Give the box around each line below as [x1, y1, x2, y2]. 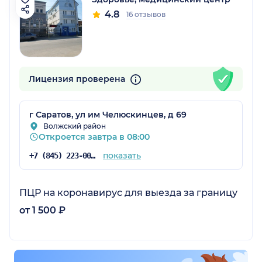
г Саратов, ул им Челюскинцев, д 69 [29, 109, 187, 120]
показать [102, 150, 141, 161]
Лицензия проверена [29, 74, 127, 85]
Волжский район [43, 122, 106, 131]
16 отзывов [126, 10, 166, 19]
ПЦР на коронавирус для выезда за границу [19, 187, 237, 199]
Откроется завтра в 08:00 [39, 132, 150, 143]
